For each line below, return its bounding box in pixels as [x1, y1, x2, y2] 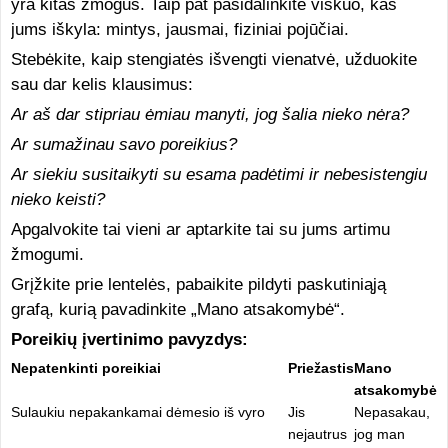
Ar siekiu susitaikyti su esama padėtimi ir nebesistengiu [10, 165, 427, 184]
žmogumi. [10, 245, 84, 264]
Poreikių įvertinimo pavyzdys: [10, 330, 248, 349]
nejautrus [287, 426, 347, 442]
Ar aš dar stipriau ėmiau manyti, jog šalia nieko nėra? [10, 105, 409, 124]
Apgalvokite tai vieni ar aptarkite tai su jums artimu [10, 220, 390, 239]
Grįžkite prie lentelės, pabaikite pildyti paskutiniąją [10, 275, 386, 294]
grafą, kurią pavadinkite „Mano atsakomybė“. [10, 300, 345, 319]
